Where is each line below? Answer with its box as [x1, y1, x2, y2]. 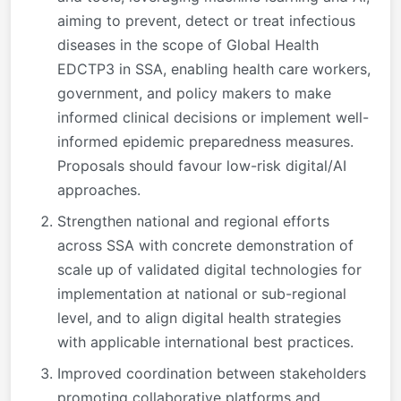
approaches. [57, 180, 141, 199]
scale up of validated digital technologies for [57, 260, 362, 278]
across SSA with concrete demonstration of [57, 235, 354, 254]
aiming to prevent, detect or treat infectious [57, 11, 355, 30]
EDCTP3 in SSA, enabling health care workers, [57, 59, 371, 78]
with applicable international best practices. [57, 332, 354, 351]
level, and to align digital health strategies [57, 308, 341, 327]
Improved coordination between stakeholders [57, 363, 366, 382]
